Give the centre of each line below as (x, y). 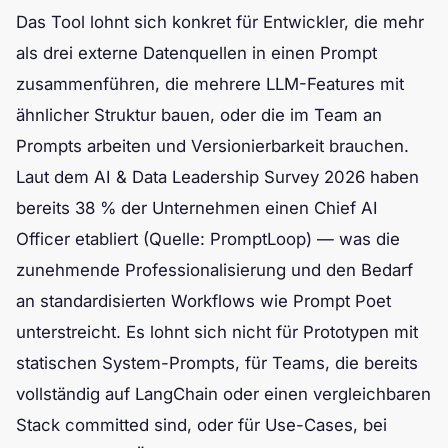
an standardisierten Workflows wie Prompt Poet (203, 300)
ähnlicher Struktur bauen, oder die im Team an (199, 114)
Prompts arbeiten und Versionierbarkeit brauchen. (212, 145)
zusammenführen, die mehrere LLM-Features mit (210, 83)
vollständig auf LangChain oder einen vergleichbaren (223, 393)
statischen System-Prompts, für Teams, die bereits (217, 362)
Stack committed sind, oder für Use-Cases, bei (201, 424)
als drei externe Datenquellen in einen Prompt (196, 52)
